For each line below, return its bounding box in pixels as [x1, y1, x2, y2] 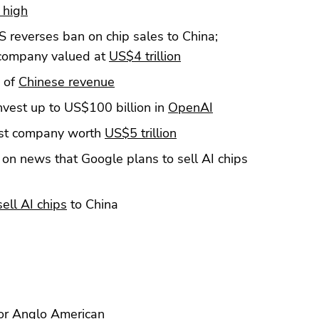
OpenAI [168, 98, 213, 116]
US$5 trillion [105, 124, 177, 142]
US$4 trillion [109, 47, 181, 65]
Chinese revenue [19, 73, 115, 90]
